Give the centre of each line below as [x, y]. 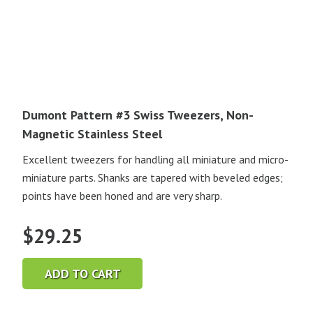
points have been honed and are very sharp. [122, 196]
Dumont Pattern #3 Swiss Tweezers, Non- [138, 115]
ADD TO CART [82, 273]
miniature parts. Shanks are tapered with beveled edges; [153, 178]
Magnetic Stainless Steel [92, 134]
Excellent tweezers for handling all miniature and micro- [155, 160]
